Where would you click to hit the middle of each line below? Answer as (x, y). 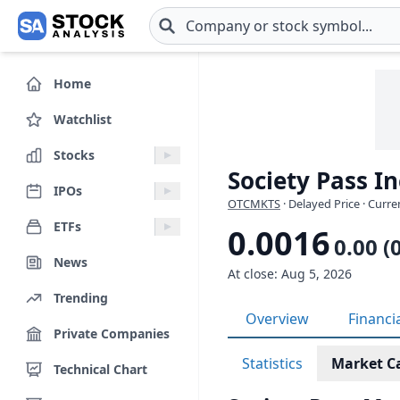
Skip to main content (83, 35)
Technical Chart (100, 369)
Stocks (74, 154)
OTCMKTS (254, 204)
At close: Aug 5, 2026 (290, 274)
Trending (81, 297)
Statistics (272, 363)
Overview (277, 319)
